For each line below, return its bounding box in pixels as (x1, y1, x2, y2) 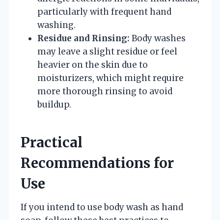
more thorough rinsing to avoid (37, 85, 172, 97)
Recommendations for (21, 154, 174, 172)
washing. (37, 19, 76, 30)
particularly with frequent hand (37, 6, 171, 17)
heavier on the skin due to (37, 59, 148, 70)
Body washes (130, 32, 186, 44)
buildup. (37, 99, 71, 110)
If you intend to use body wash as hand (21, 201, 183, 213)
